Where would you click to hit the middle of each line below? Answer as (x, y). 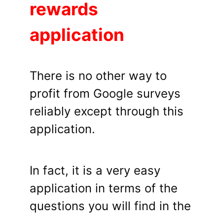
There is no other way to (98, 76)
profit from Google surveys (105, 94)
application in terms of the (104, 188)
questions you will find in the (110, 206)
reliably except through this (107, 111)
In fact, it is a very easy (95, 171)
